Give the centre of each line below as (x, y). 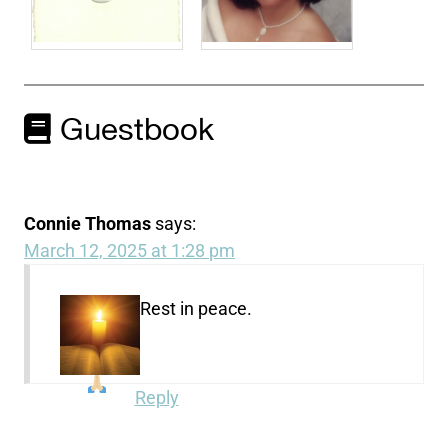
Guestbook (133, 131)
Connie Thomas (88, 223)
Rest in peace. (196, 308)
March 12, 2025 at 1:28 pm (130, 250)
